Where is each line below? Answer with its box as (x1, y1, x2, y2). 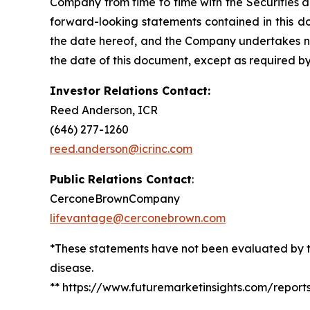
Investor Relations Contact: (50, 84, 210, 98)
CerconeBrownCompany (50, 192, 180, 206)
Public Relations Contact (50, 172, 192, 186)
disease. (50, 261, 93, 275)
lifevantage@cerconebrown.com (50, 211, 226, 225)
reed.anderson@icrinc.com (50, 142, 192, 156)
